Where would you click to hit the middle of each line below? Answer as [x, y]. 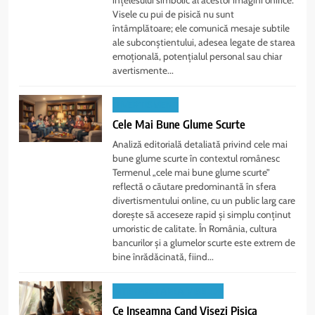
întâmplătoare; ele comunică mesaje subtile [201, 28]
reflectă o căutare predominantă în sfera [195, 187]
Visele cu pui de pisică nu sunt [174, 14]
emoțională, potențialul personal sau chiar [198, 57]
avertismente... [143, 71]
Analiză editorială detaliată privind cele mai [200, 144]
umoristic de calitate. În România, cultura [195, 229]
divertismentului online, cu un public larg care [204, 201]
